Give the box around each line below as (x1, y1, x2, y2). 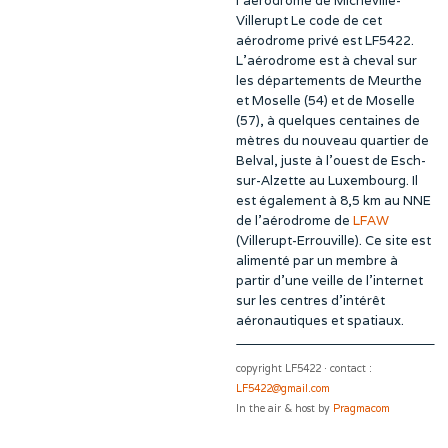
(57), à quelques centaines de (236, 112, 420, 130)
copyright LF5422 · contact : (236, 362, 372, 375)
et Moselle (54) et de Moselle (236, 92, 415, 110)
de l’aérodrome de (236, 212, 353, 230)
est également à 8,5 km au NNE (236, 192, 431, 210)
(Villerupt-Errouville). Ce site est (236, 232, 431, 250)
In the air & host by (236, 402, 333, 415)
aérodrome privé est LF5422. (236, 32, 414, 50)
